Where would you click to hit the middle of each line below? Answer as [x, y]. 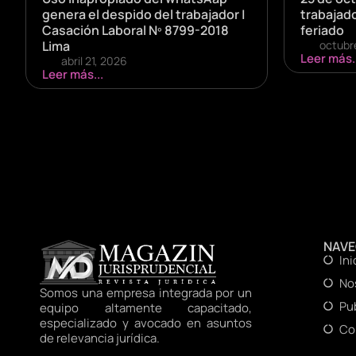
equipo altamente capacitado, [146, 308]
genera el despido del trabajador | [144, 14]
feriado [322, 30]
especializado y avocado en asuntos [146, 323]
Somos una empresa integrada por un [146, 292]
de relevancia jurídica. [100, 338]
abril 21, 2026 [94, 60]
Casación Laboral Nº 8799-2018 [135, 30]
